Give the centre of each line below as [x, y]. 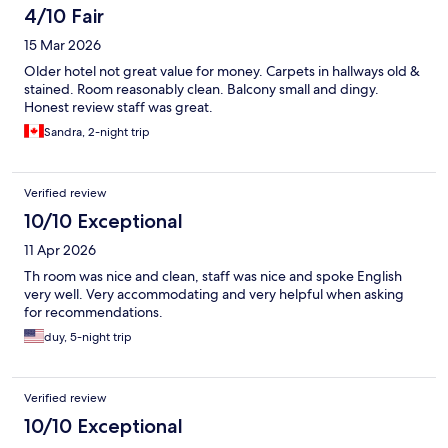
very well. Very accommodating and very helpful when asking [214, 294]
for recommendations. [93, 312]
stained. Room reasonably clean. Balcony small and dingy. [201, 89]
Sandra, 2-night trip [97, 132]
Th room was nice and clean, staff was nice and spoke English [213, 276]
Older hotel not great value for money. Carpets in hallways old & [222, 71]
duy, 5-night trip [88, 337]
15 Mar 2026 [62, 45]
